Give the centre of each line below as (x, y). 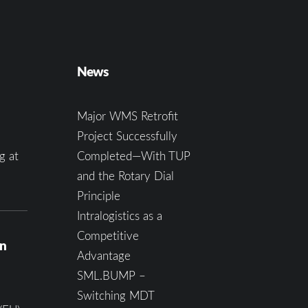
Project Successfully (127, 136)
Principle (98, 196)
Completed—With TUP (133, 156)
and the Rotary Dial (125, 176)
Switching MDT (115, 295)
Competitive (108, 235)
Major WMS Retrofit (127, 116)
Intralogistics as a (119, 216)
